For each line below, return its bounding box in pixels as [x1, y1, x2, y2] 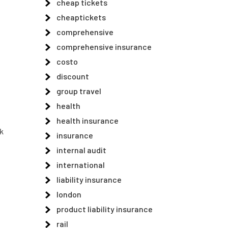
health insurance [56, 116, 119, 125]
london [56, 189, 81, 199]
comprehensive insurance [56, 42, 152, 51]
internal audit [56, 145, 106, 155]
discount [56, 71, 89, 81]
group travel [56, 86, 101, 96]
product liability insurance [56, 204, 153, 214]
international [56, 160, 105, 169]
